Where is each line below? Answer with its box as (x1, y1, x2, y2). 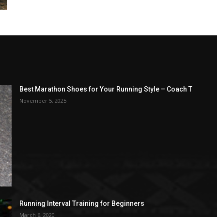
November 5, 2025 (19, 96, 66, 104)
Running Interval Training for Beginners (19, 199, 144, 207)
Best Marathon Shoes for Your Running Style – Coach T (19, 85, 192, 93)
